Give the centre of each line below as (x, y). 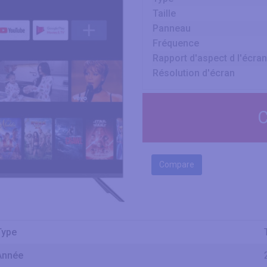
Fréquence (176, 43)
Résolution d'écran (194, 73)
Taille (164, 13)
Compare (177, 164)
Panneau (172, 28)
